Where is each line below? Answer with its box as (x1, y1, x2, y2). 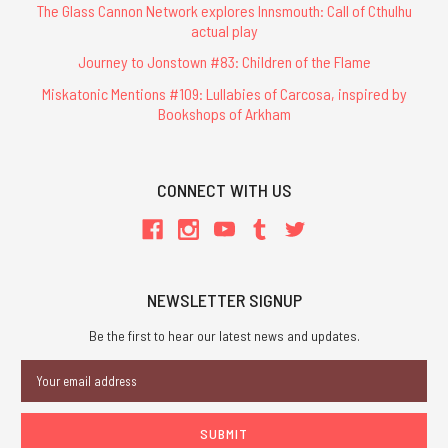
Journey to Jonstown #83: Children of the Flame (77, 52, 371, 72)
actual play (190, 21, 258, 41)
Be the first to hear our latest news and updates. (88, 327, 360, 345)
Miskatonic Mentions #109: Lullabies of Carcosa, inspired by (41, 83, 407, 103)
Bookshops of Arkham (157, 103, 291, 123)
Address (21, 382, 70, 401)
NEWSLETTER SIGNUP (146, 289, 302, 312)
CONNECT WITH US (156, 178, 292, 201)
